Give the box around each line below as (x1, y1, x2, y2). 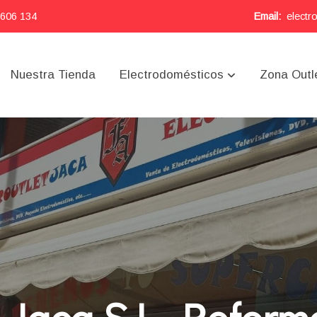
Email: (254, 10, 282, 22)
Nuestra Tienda (10, 68, 96, 82)
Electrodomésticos (120, 68, 224, 82)
